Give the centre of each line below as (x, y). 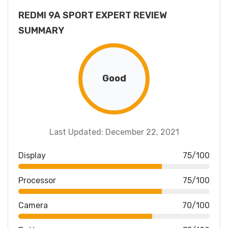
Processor (37, 180)
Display (32, 155)
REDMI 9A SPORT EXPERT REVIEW (93, 15)
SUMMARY (41, 30)
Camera (33, 205)
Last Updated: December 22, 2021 (114, 132)
